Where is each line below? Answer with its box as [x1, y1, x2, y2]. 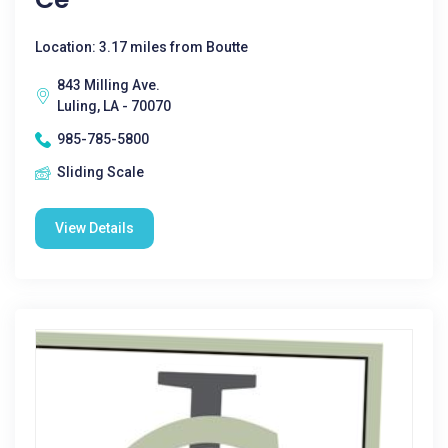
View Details [55, 220, 134, 236]
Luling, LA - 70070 [57, 98, 171, 114]
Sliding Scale [57, 164, 144, 180]
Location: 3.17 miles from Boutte [35, 39, 248, 55]
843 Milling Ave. [57, 77, 160, 93]
